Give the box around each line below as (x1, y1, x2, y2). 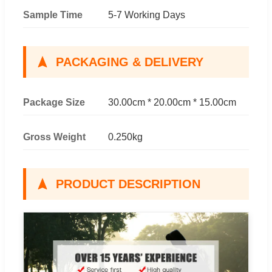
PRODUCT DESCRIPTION (56, 177, 200, 191)
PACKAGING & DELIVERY (56, 55, 203, 69)
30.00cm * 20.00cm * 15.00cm (108, 97, 236, 107)
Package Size (23, 97, 85, 107)
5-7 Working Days (108, 9, 185, 20)
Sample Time (23, 9, 83, 20)
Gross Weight (23, 131, 86, 142)
